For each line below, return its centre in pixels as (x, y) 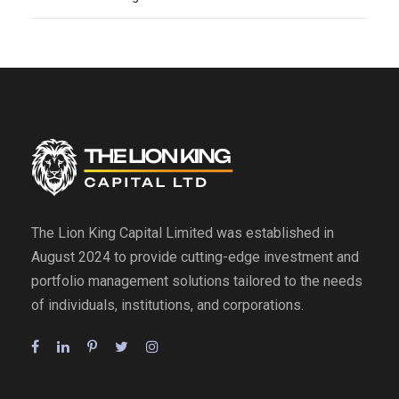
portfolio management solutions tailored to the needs (197, 281)
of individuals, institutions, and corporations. (167, 305)
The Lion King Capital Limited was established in (183, 232)
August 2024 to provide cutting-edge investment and (195, 256)
